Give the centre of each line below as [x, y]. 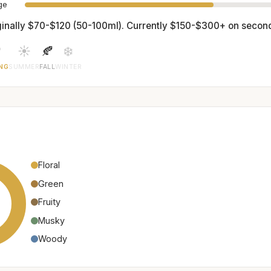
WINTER [69, 67]
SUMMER [24, 67]
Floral [49, 165]
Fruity [49, 202]
